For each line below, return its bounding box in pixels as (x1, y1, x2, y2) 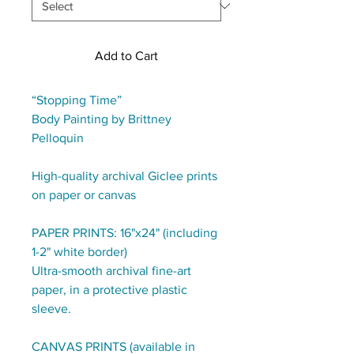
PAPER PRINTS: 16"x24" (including (32, 226, 217, 239)
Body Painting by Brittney (32, 112, 171, 126)
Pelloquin (32, 131, 84, 145)
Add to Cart (95, 49, 158, 62)
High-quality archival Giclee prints (32, 169, 217, 183)
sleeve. (32, 302, 71, 315)
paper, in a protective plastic (32, 283, 187, 296)
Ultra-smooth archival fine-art (32, 264, 191, 277)
